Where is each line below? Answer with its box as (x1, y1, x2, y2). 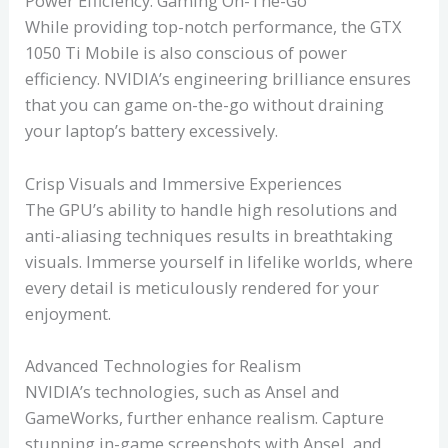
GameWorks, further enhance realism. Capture (25, 405, 385, 429)
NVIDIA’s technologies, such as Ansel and (25, 379, 341, 403)
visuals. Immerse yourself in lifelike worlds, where (25, 249, 414, 273)
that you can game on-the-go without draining (25, 93, 385, 117)
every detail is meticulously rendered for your (25, 275, 380, 299)
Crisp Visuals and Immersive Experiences (25, 171, 343, 195)
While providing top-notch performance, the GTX (25, 15, 402, 39)
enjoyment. (25, 301, 112, 325)
